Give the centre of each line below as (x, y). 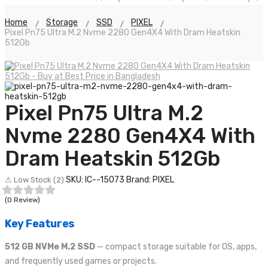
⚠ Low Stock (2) (35, 180)
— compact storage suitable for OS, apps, (176, 247)
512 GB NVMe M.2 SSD (50, 247)
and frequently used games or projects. (81, 261)
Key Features (40, 224)
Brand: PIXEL (150, 180)
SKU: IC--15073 (95, 180)
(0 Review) (22, 200)
